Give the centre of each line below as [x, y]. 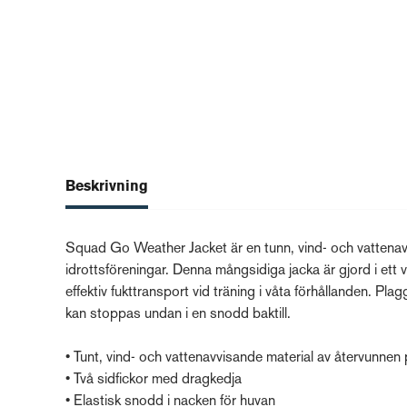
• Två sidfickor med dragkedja [154, 380]
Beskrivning [107, 187]
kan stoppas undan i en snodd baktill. [180, 315]
